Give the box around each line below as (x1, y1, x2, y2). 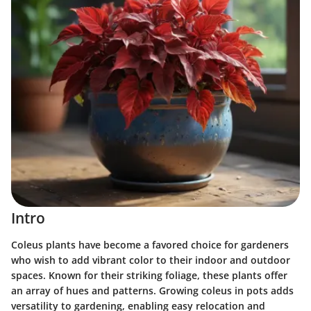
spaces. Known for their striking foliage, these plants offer (11, 268, 287, 282)
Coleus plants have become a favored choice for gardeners (11, 237, 289, 251)
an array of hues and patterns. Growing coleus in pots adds (11, 283, 294, 297)
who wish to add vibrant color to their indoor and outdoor (11, 253, 290, 267)
